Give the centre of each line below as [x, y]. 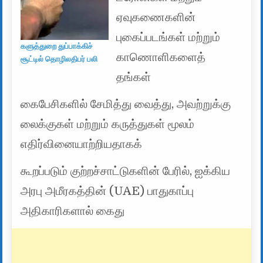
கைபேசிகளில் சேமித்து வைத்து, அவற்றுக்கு [126, 104]
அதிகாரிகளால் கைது [73, 211]
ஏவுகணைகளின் [156, 18]
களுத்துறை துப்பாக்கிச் [57, 46]
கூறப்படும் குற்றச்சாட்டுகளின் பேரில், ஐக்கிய [126, 171]
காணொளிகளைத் [161, 58]
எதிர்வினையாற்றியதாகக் [82, 144]
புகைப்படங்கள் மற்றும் [168, 38]
